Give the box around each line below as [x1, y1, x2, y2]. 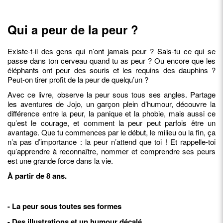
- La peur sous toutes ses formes [7, 201, 121, 212]
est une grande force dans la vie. [7, 155, 113, 166]
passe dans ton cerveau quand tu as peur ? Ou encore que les [7, 55, 216, 66]
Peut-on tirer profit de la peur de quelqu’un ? [7, 74, 148, 85]
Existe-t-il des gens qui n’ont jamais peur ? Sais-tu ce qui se [7, 46, 216, 57]
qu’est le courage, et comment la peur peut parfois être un [7, 117, 216, 128]
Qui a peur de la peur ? [7, 21, 138, 38]
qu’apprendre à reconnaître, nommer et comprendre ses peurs [7, 146, 216, 157]
